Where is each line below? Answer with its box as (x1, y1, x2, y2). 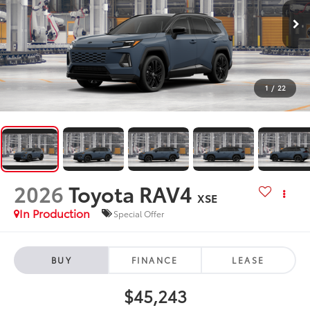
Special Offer (113, 207, 165, 219)
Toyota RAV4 (69, 179, 193, 209)
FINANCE (131, 254, 179, 266)
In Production (19, 205, 91, 221)
